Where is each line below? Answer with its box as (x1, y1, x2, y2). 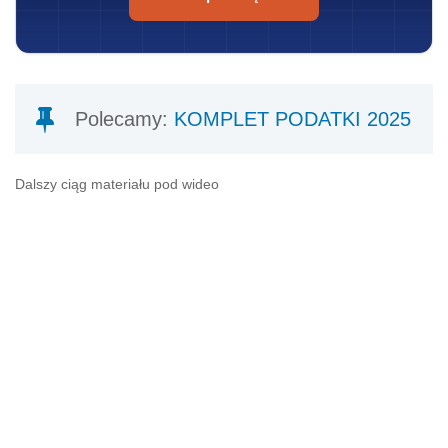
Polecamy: (75, 107, 174, 130)
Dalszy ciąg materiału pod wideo (15, 175, 219, 192)
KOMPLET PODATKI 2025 (174, 107, 411, 130)
